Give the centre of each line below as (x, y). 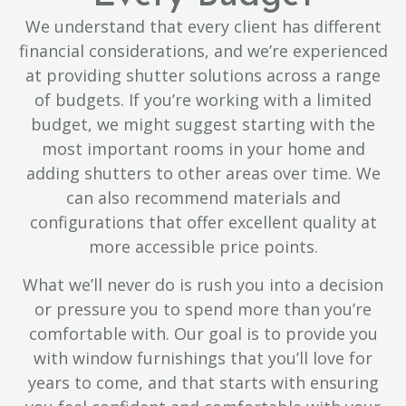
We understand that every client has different (203, 27)
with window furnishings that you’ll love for (203, 358)
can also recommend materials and (203, 198)
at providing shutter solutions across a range (203, 76)
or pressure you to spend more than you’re (203, 309)
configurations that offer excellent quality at (203, 222)
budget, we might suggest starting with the (203, 125)
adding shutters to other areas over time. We (203, 174)
